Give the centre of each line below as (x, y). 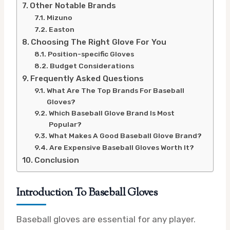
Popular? (65, 124)
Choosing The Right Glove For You (99, 42)
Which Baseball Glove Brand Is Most (111, 113)
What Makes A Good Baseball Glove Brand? (125, 135)
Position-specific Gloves (91, 54)
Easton (61, 29)
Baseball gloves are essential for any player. (106, 219)
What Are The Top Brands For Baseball (115, 90)
